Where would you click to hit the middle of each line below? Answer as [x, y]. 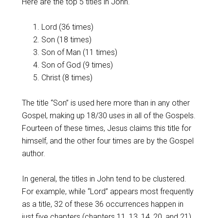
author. [33, 154]
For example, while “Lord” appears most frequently [108, 191]
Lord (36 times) [67, 27]
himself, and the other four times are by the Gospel [108, 141]
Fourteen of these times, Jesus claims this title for [106, 128]
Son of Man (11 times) [79, 52]
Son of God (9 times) [77, 65]
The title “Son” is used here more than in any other [106, 103]
